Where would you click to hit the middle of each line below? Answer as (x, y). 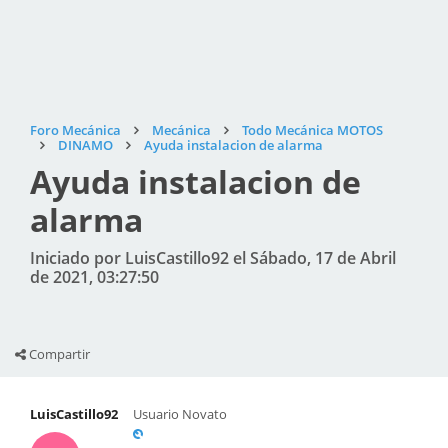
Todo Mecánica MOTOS (312, 130)
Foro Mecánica (75, 130)
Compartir (58, 354)
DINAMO (85, 145)
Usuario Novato (180, 414)
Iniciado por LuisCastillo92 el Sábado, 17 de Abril (213, 258)
